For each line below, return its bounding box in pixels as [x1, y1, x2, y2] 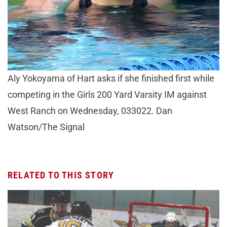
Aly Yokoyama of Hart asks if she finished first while [8, 72, 214, 84]
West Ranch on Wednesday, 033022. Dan [8, 105, 172, 116]
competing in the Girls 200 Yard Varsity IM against [8, 89, 207, 100]
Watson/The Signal [8, 121, 85, 132]
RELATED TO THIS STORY [8, 169, 115, 180]
